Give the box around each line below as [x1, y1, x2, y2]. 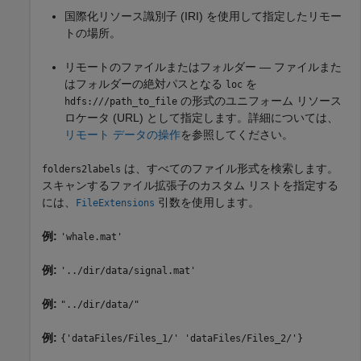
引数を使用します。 [155, 195, 259, 209]
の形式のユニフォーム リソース [177, 93, 342, 107]
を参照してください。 [180, 127, 293, 141]
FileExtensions [76, 197, 155, 209]
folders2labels [42, 163, 121, 175]
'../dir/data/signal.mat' [60, 264, 196, 276]
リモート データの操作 [64, 127, 180, 141]
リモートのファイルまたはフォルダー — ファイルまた [64, 60, 342, 73]
